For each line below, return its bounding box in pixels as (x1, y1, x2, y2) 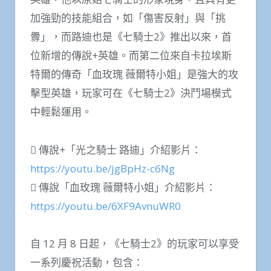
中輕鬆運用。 (30, 105, 92, 119)
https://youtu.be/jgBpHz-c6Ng (30, 161, 175, 175)
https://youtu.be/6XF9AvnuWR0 (30, 198, 181, 213)
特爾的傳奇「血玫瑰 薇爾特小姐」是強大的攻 (30, 67, 238, 82)
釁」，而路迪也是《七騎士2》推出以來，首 (30, 30, 232, 44)
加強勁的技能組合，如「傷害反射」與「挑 (30, 11, 226, 25)
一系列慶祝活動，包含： (30, 255, 143, 270)
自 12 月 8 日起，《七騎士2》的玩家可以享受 (30, 237, 239, 251)
